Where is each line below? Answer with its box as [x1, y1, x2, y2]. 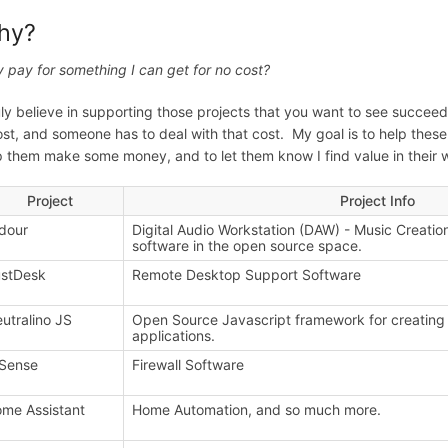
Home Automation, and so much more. [132, 400, 382, 418]
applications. [132, 326, 216, 344]
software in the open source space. [132, 236, 363, 254]
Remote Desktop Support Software [132, 265, 362, 283]
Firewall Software [132, 355, 245, 373]
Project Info [339, 191, 415, 209]
